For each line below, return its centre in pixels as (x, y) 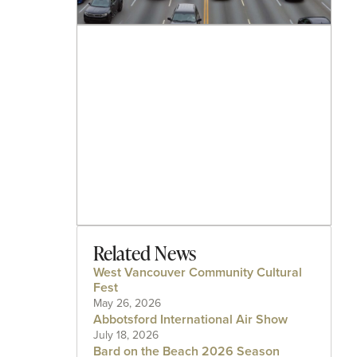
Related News (145, 253)
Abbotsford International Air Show (190, 320)
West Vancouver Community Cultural (198, 273)
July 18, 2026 (126, 335)
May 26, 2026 (127, 304)
